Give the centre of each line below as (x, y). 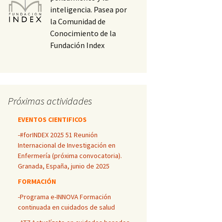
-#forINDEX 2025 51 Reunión (58, 135)
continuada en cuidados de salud (66, 207)
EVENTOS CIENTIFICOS (52, 119)
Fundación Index (78, 45)
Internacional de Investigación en (67, 145)
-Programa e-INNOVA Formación (64, 197)
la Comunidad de (78, 21)
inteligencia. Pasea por (89, 9)
